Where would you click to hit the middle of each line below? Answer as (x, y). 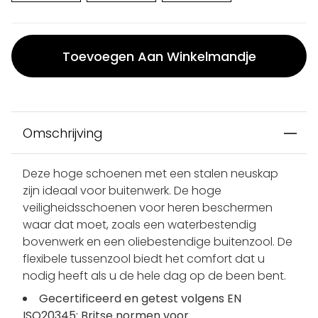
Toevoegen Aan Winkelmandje (159, 56)
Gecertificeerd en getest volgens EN (140, 299)
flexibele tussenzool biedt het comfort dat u (144, 259)
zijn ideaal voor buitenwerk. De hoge (122, 191)
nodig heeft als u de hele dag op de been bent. (154, 276)
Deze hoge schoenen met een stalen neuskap (150, 174)
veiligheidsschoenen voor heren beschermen (148, 208)
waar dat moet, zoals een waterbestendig (139, 225)
